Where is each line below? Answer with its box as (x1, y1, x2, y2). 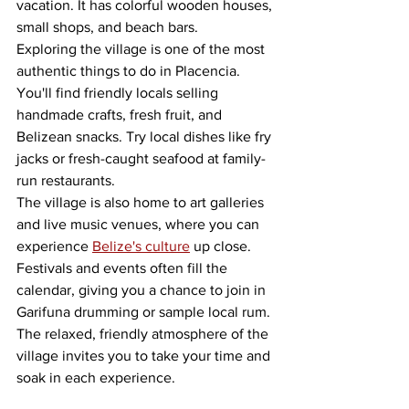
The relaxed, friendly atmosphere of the (16, 326, 272, 341)
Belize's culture (92, 238, 190, 254)
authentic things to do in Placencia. (16, 63, 244, 79)
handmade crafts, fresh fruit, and (16, 107, 225, 122)
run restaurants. (16, 173, 115, 188)
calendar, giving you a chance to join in (16, 282, 269, 298)
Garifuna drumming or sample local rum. (16, 304, 274, 320)
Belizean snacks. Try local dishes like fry (16, 129, 275, 144)
